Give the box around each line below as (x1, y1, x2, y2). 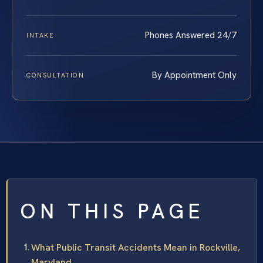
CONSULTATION (26, 70, 85, 79)
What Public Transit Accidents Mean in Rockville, (31, 241, 240, 254)
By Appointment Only (152, 69, 237, 81)
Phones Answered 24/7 (145, 29, 237, 41)
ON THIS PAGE (20, 197, 204, 225)
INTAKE (26, 31, 55, 39)
